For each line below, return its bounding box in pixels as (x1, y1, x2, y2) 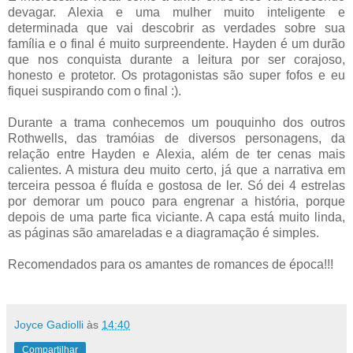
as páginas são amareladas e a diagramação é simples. (8, 226, 319, 240)
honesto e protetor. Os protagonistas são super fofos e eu (8, 69, 345, 83)
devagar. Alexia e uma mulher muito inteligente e (8, 6, 345, 20)
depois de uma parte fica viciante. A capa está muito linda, (8, 210, 345, 225)
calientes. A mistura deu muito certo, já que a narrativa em (8, 163, 345, 177)
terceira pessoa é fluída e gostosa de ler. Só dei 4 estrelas (8, 179, 345, 193)
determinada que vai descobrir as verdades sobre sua (8, 21, 345, 35)
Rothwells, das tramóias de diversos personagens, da (8, 132, 345, 146)
